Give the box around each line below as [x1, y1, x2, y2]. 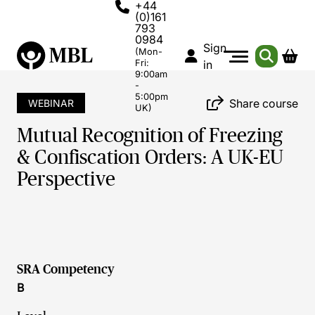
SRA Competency [17, 262, 115, 276]
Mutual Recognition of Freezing [17, 124, 283, 146]
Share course [229, 96, 298, 110]
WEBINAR [28, 97, 74, 109]
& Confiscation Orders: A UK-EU [17, 146, 284, 168]
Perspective [17, 168, 115, 190]
